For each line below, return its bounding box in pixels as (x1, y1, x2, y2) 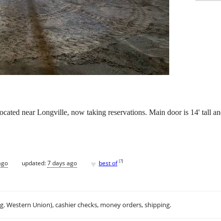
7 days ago (47, 158, 77, 167)
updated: (22, 158, 47, 167)
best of (99, 158, 117, 167)
